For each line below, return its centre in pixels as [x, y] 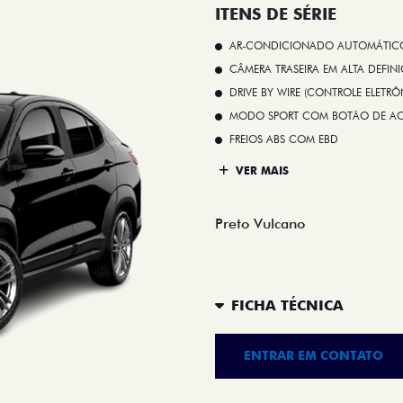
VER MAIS [260, 171]
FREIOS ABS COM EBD [284, 139]
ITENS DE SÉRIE [276, 13]
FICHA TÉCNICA [287, 306]
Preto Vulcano [260, 223]
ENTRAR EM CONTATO [313, 356]
